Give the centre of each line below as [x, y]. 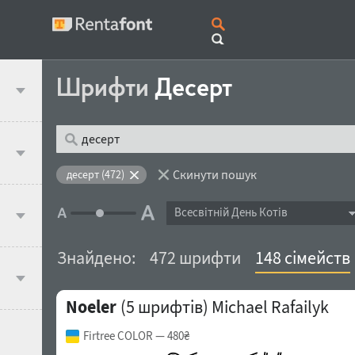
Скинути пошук [214, 174]
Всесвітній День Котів [231, 212]
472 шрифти [195, 258]
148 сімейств [302, 258]
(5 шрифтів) [162, 307]
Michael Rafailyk [270, 307]
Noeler [91, 307]
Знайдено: [96, 258]
